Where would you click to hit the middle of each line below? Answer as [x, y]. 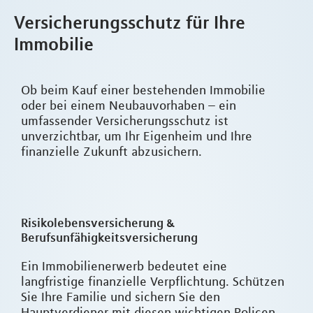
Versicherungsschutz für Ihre [130, 22]
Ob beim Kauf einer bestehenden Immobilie [143, 90]
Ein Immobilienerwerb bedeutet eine [124, 267]
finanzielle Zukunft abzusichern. [111, 152]
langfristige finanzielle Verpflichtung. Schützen [153, 282]
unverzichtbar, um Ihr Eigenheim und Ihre [137, 137]
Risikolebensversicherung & [98, 223]
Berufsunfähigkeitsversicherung [109, 238]
